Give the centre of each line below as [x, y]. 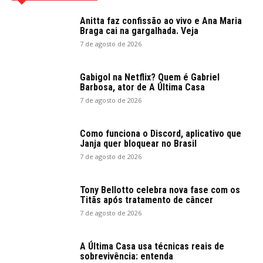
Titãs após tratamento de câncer [146, 200]
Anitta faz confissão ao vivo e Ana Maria [161, 21]
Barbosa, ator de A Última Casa [142, 87]
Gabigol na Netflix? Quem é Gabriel [150, 77]
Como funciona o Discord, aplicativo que [161, 134]
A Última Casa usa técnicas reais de [152, 247]
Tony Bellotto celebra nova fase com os [160, 190]
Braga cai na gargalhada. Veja [139, 31]
